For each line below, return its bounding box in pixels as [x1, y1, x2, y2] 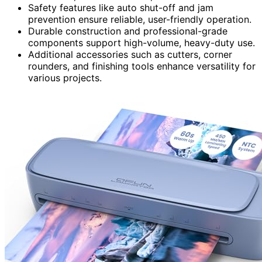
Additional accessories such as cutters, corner [28, 48, 232, 60]
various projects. [28, 71, 102, 84]
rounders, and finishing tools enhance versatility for [28, 60, 256, 72]
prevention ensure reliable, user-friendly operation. [28, 13, 251, 25]
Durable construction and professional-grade [28, 25, 227, 37]
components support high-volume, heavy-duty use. [28, 36, 255, 49]
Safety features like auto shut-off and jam [28, 1, 213, 13]
